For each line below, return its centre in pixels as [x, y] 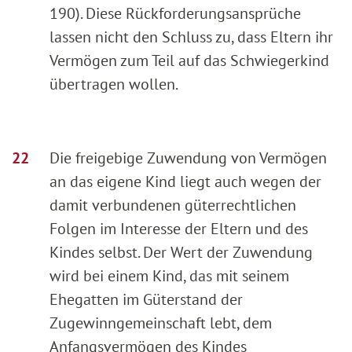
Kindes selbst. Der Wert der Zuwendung [181, 252]
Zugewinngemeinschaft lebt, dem [161, 323]
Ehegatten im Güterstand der [146, 299]
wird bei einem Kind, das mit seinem [169, 275]
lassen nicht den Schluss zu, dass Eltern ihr [191, 37]
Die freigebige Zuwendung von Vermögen [188, 158]
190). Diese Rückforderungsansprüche [175, 13]
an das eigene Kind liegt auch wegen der [185, 181]
